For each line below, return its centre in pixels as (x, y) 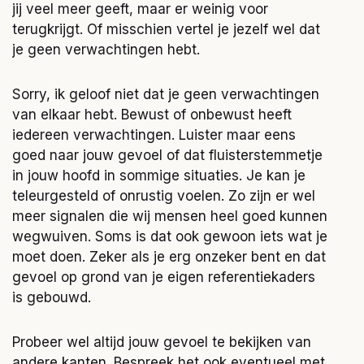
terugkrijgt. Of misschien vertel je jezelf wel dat (166, 29)
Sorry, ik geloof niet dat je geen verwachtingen (166, 94)
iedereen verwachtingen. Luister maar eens (154, 135)
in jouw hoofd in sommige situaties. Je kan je (159, 175)
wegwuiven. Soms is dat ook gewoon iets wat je (170, 236)
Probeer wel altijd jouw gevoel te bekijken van (162, 342)
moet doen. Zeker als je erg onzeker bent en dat (169, 257)
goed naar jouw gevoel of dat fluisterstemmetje (167, 155)
